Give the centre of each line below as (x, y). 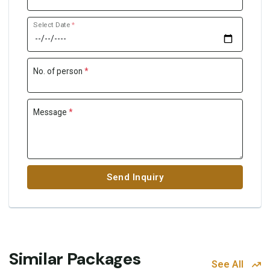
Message (51, 112)
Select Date (53, 24)
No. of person (58, 71)
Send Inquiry (135, 177)
